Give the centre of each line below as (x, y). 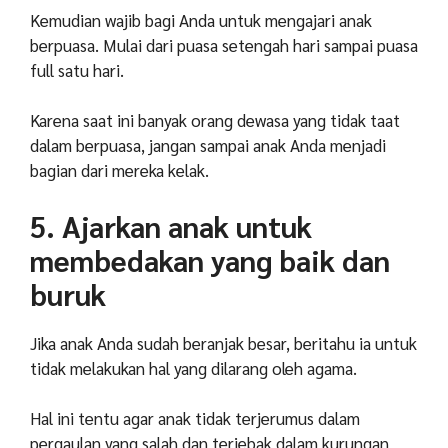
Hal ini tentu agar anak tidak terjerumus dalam (195, 418)
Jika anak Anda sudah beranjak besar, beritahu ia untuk (223, 342)
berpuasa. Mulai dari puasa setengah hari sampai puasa (224, 44)
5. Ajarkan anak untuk (171, 225)
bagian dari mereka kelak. (119, 170)
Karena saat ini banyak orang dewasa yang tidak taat (215, 120)
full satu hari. (77, 69)
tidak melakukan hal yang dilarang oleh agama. (193, 367)
